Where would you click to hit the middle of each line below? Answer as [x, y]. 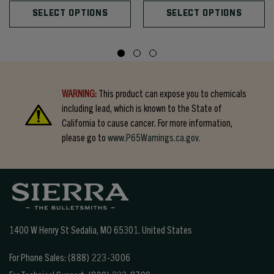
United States [167, 230]
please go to [85, 137]
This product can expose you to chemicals [172, 93]
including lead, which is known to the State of [142, 108]
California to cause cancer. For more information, [147, 123]
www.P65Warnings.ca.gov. [154, 137]
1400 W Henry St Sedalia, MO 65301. [76, 230]
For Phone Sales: [39, 257]
